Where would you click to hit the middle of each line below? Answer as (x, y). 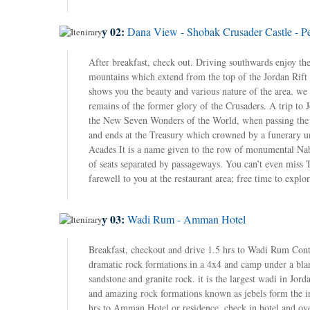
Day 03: (108, 219)
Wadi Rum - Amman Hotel (186, 219)
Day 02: (108, 31)
